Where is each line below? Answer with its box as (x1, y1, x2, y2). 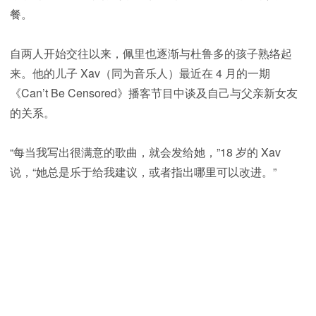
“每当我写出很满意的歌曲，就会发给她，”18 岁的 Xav (10, 144, 281, 161)
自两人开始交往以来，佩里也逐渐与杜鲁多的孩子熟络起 (10, 45, 292, 62)
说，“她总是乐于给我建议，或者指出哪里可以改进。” (10, 164, 276, 181)
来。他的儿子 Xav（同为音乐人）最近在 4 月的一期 (10, 65, 270, 82)
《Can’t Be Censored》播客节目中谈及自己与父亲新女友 (10, 85, 298, 102)
